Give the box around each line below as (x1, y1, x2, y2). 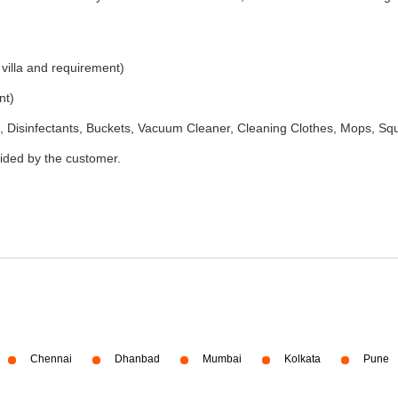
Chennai (30, 353, 72, 365)
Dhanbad (115, 353, 160, 365)
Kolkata (284, 353, 321, 365)
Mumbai (203, 353, 242, 365)
